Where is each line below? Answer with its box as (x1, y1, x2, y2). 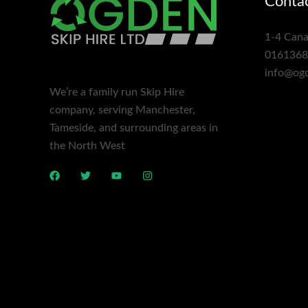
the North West (49, 140, 125, 152)
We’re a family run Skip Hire (49, 87, 184, 98)
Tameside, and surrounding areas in (49, 122, 218, 134)
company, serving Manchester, (49, 104, 195, 116)
